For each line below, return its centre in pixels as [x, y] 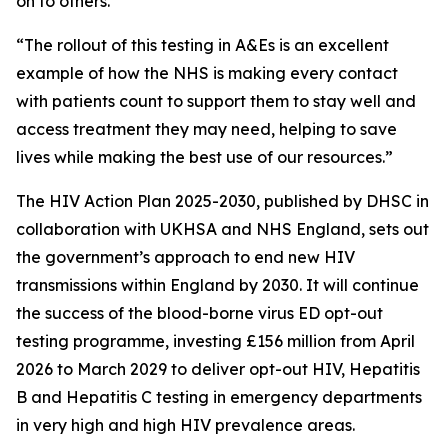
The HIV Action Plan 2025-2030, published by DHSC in [222, 201]
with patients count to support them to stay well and [216, 101]
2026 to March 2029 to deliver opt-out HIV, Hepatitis [218, 369]
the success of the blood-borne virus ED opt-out [199, 313]
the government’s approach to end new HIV [185, 257]
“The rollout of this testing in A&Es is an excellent [202, 45]
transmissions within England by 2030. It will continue [217, 285]
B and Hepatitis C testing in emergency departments [219, 397]
